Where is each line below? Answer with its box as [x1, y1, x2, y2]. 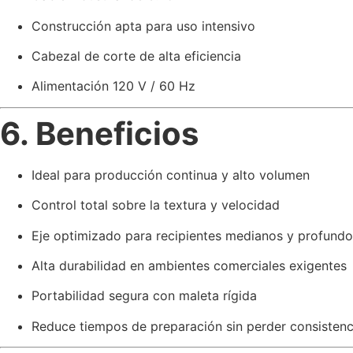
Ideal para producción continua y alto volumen [32, 166, 310, 183]
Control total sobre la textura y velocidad [32, 197, 280, 214]
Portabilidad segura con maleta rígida [32, 288, 257, 304]
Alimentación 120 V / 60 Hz [32, 78, 195, 95]
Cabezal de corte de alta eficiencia [32, 47, 241, 64]
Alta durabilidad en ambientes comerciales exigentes [32, 257, 347, 273]
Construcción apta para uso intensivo [32, 17, 255, 34]
